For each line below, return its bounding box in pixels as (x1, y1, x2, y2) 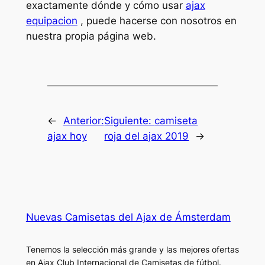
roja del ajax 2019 (104, 130, 189, 143)
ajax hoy (47, 130, 87, 143)
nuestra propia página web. (25, 30, 156, 43)
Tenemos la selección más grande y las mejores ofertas (25, 244, 239, 255)
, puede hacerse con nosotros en (77, 15, 237, 27)
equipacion (25, 15, 77, 27)
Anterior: (63, 115, 104, 127)
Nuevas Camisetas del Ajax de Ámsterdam (25, 211, 231, 223)
